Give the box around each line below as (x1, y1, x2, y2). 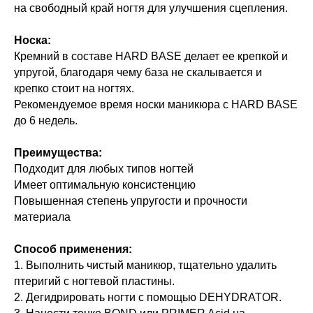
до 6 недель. (14, 115, 78, 126)
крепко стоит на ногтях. (14, 82, 134, 94)
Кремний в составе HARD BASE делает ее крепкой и (14, 50, 288, 62)
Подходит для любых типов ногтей (14, 163, 194, 175)
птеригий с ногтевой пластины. (14, 275, 175, 287)
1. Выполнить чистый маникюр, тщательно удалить (14, 259, 277, 271)
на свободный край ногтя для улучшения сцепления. (14, 2, 288, 14)
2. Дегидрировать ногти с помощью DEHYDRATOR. (14, 291, 282, 303)
